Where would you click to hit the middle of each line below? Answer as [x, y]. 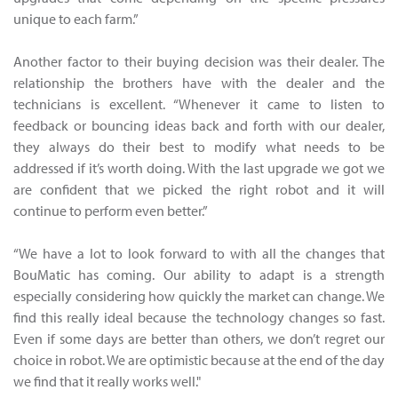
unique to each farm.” [76, 19]
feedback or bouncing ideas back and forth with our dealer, [199, 126]
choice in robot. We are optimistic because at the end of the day [199, 360]
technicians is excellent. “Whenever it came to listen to [199, 104]
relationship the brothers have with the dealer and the [199, 83]
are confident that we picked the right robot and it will [199, 190]
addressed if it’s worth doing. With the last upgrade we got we [199, 168]
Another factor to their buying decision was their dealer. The [199, 62]
